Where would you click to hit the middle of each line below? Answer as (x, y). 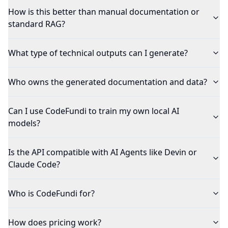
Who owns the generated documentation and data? (108, 82)
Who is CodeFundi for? (51, 193)
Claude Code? (34, 164)
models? (24, 123)
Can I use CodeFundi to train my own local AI (94, 111)
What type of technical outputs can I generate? (98, 53)
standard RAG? (37, 24)
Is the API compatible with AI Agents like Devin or (103, 152)
